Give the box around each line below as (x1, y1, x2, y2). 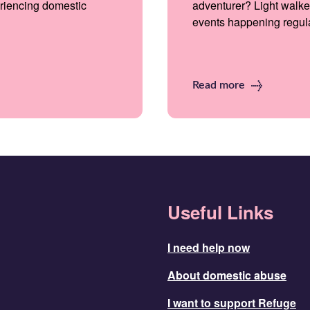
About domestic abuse (167, 266, 286, 283)
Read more (192, 79, 248, 91)
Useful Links (167, 199, 273, 225)
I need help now (167, 239, 250, 255)
